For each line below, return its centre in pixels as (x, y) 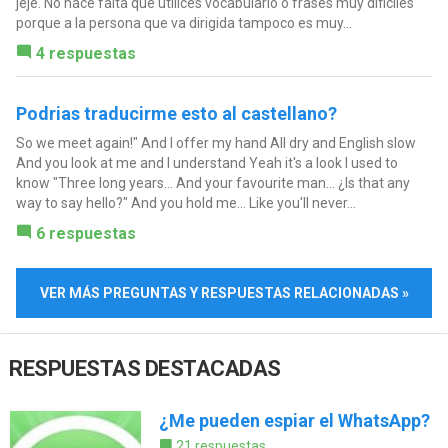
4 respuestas (85, 53)
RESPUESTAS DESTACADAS (145, 369)
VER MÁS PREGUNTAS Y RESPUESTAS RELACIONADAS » (224, 292)
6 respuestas (85, 233)
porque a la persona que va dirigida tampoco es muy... (183, 22)
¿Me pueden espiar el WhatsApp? (294, 421)
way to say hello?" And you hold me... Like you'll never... (185, 202)
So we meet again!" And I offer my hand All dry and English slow (215, 142)
